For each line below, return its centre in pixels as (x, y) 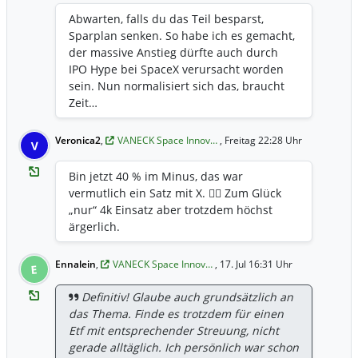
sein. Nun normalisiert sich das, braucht (177, 86)
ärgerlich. (94, 227)
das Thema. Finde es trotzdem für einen (176, 314)
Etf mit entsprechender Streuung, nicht (174, 331)
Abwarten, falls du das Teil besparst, (166, 19)
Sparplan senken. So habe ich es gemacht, (182, 36)
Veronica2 (78, 141)
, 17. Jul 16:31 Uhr (254, 265)
